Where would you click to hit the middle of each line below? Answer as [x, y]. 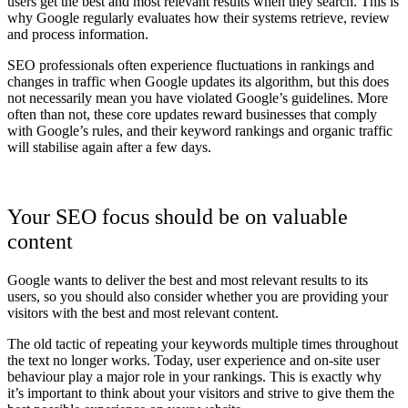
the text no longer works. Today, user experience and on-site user [194, 360]
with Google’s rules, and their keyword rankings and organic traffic [200, 130]
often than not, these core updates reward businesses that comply [192, 114]
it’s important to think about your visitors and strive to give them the [201, 393]
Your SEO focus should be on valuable [178, 216]
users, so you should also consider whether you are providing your [198, 296]
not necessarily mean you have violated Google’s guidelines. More [198, 97]
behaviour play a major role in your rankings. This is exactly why [194, 376]
